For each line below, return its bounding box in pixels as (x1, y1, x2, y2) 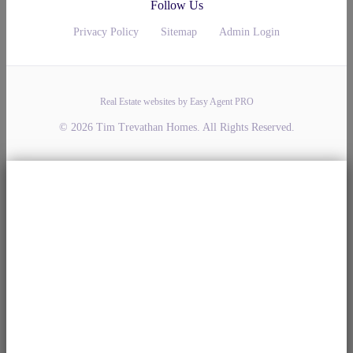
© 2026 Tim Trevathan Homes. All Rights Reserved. (58, 121, 295, 133)
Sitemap (161, 25, 197, 38)
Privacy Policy (73, 25, 139, 38)
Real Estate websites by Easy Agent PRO (99, 95, 254, 107)
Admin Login (219, 25, 280, 38)
